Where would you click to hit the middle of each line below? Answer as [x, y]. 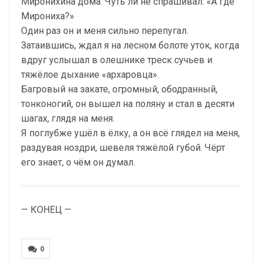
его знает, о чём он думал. [78, 163]
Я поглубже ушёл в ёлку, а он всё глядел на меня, [130, 133]
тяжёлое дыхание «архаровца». [90, 75]
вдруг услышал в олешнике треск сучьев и [117, 60]
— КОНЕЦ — [46, 210]
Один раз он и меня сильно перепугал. [105, 31]
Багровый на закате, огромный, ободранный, [119, 89]
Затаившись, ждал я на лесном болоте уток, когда [130, 46]
